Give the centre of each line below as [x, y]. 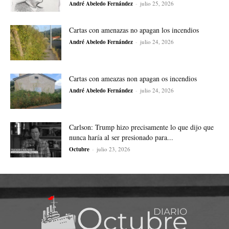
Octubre [79, 150]
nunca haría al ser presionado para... [121, 138]
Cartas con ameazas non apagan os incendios [133, 79]
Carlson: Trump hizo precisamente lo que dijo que [141, 127]
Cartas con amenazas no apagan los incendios [134, 30]
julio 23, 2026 [113, 149]
